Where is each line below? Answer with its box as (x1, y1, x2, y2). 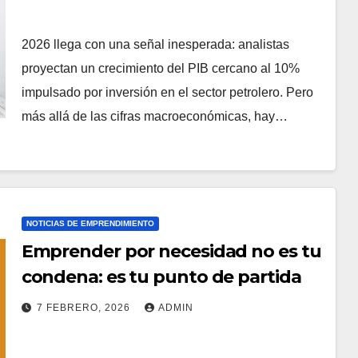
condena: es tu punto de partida (21, 265, 301, 288)
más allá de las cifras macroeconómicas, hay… (21, 109, 288, 123)
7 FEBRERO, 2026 (36, 301, 133, 313)
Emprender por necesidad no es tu (21, 240, 321, 262)
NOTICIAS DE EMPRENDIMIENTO (26, 218, 154, 228)
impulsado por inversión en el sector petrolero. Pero (21, 85, 313, 99)
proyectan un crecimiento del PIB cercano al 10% (21, 61, 300, 75)
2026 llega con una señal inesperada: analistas (21, 37, 289, 51)
